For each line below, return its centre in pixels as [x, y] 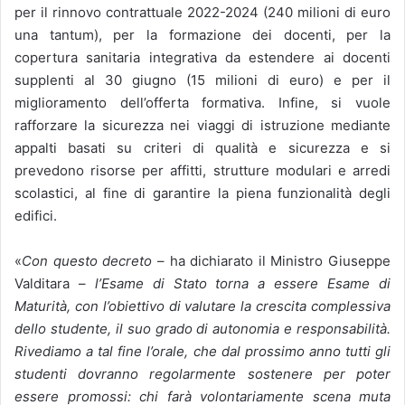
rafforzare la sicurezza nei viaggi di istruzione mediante [202, 125]
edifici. [36, 215]
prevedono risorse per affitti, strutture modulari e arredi [202, 170]
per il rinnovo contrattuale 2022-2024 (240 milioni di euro [202, 12]
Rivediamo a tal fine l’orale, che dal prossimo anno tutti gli [202, 351]
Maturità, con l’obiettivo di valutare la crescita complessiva [202, 306]
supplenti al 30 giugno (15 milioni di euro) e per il [202, 80]
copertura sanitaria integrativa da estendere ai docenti [202, 57]
